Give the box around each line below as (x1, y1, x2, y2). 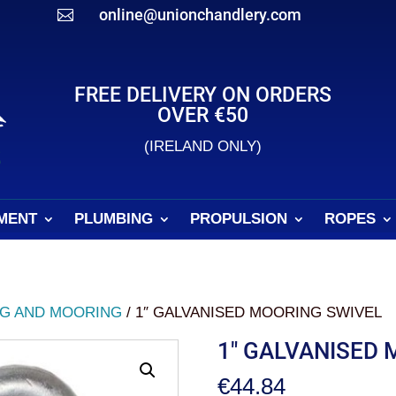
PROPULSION (190, 210, 287, 227)
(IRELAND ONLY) (144, 138, 263, 155)
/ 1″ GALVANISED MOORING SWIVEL (122, 304, 383, 321)
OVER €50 (157, 103, 249, 127)
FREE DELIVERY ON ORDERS (74, 83, 332, 107)
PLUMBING (74, 210, 153, 227)
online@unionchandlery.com (98, 5, 301, 24)
